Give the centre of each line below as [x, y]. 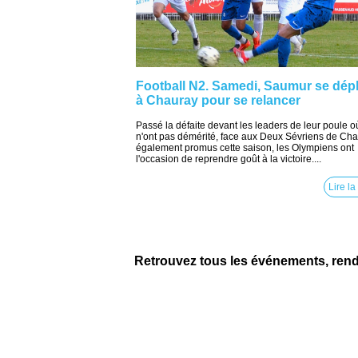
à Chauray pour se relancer [218, 100]
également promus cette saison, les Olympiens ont [245, 148]
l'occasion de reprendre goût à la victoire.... [229, 159]
